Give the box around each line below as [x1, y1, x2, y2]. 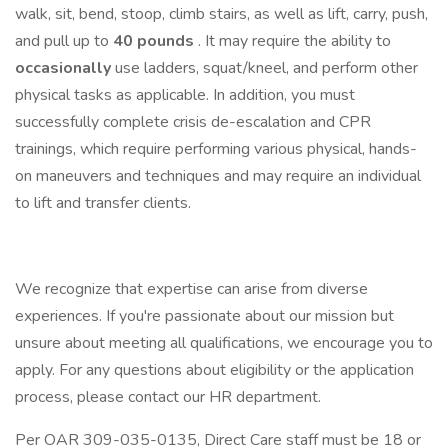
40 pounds [113, 30, 198, 52]
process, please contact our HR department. [15, 386, 321, 408]
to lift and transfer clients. [15, 192, 195, 214]
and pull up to [15, 30, 113, 52]
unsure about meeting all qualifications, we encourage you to [15, 332, 433, 354]
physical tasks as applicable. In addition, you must [15, 84, 355, 106]
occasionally [15, 57, 115, 79]
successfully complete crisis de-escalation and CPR [15, 111, 371, 133]
